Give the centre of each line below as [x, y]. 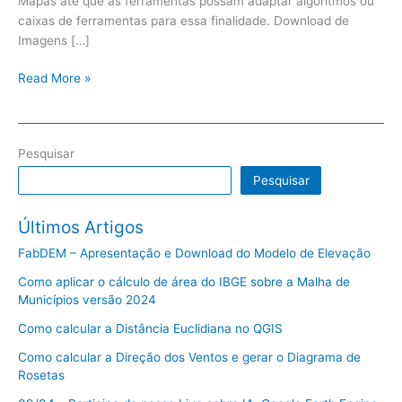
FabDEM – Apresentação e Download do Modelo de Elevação [194, 253]
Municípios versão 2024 [87, 300]
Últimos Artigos [81, 227]
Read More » [54, 79]
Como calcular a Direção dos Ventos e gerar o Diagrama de [189, 358]
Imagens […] [54, 40]
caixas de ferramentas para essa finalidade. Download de [184, 20]
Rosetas [41, 376]
